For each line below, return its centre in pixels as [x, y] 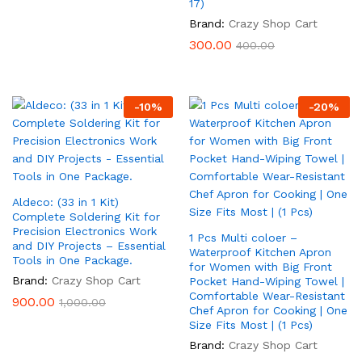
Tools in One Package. [72, 260]
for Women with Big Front [261, 267]
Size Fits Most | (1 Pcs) [251, 325]
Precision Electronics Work [84, 231]
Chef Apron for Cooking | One [268, 310]
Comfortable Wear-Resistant [267, 296]
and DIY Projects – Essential [89, 246]
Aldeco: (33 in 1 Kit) [65, 202]
